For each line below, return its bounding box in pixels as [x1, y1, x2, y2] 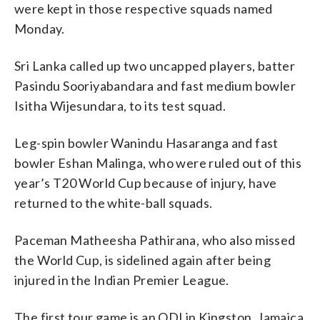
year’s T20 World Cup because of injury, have [14, 174, 277, 191]
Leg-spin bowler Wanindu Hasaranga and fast [14, 134, 279, 151]
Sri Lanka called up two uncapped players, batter [14, 57, 296, 74]
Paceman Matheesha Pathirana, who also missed [14, 231, 296, 248]
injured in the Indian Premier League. [14, 271, 229, 288]
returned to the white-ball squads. [14, 194, 213, 211]
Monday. [14, 20, 65, 36]
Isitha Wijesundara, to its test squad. [14, 97, 226, 114]
